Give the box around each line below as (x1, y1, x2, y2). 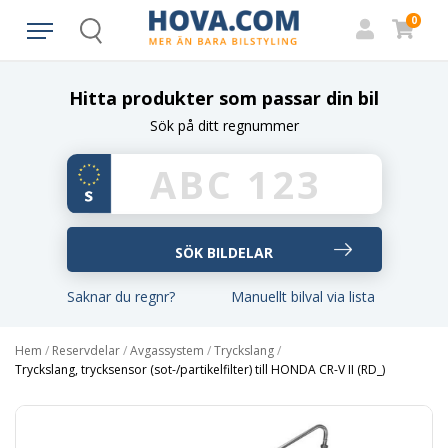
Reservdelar (52, 342, 120, 359)
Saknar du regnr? (67, 287, 175, 306)
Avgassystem (130, 342, 204, 359)
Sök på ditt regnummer (149, 116, 299, 135)
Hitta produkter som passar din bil (69, 86, 379, 110)
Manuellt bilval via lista (231, 287, 375, 306)
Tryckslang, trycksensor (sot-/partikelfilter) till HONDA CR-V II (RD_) (15, 361, 385, 378)
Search (90, 30, 128, 47)
